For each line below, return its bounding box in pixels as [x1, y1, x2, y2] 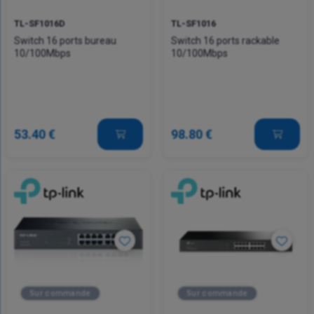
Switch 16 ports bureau [14, 35, 116, 47]
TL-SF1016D [14, 18, 65, 29]
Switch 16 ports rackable [171, 35, 280, 47]
